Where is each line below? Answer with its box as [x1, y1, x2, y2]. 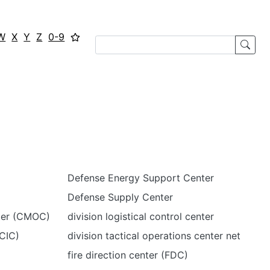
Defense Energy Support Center [67, 172, 214, 184]
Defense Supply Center [67, 191, 173, 203]
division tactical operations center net [67, 230, 240, 242]
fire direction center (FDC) [67, 249, 188, 261]
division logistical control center [67, 210, 214, 222]
